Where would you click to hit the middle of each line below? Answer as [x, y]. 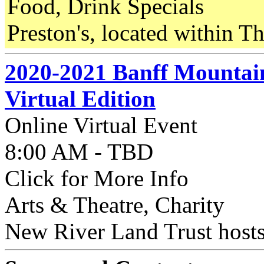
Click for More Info [97, 178]
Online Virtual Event [101, 125]
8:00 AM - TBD [79, 152]
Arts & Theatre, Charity [115, 205]
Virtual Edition [80, 99]
